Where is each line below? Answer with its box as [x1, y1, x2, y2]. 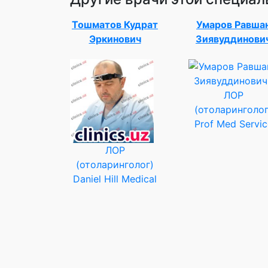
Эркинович [89, 33, 141, 45]
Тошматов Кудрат [72, 19, 158, 31]
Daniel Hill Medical [73, 173, 157, 185]
